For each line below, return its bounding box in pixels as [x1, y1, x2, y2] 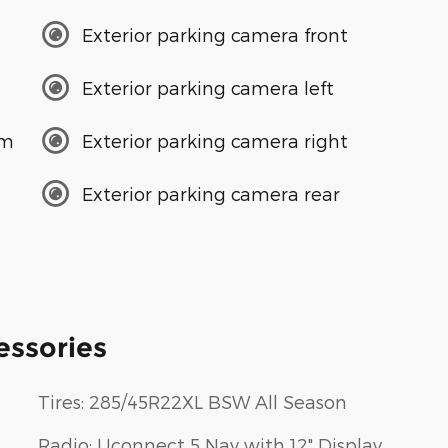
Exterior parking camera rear [82, 182, 340, 204]
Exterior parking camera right [82, 129, 348, 151]
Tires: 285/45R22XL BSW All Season [38, 391, 347, 413]
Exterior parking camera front [82, 23, 348, 45]
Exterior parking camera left [82, 76, 334, 98]
